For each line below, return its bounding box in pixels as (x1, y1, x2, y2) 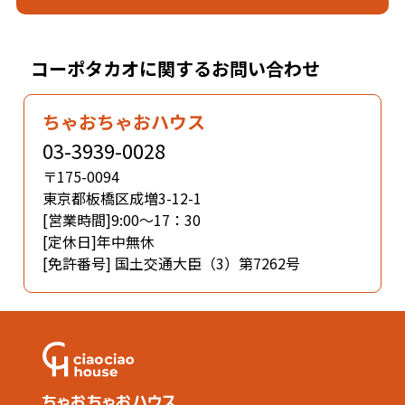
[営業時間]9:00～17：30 (42, 209, 202, 231)
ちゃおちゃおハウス (42, 108, 206, 136)
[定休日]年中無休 (42, 231, 155, 253)
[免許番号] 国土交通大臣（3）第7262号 (42, 252, 301, 275)
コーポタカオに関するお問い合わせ (31, 54, 321, 81)
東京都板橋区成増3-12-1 (42, 187, 202, 210)
